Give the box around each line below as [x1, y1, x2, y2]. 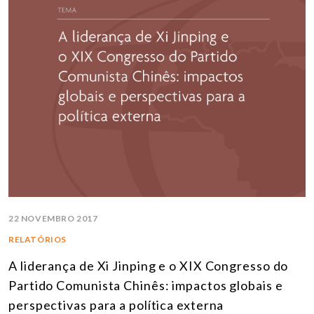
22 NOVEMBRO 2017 [8, 212, 98, 224]
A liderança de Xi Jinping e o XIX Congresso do [8, 257, 289, 273]
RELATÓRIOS [8, 233, 67, 245]
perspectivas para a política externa [8, 296, 224, 313]
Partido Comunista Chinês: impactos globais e [8, 277, 283, 293]
